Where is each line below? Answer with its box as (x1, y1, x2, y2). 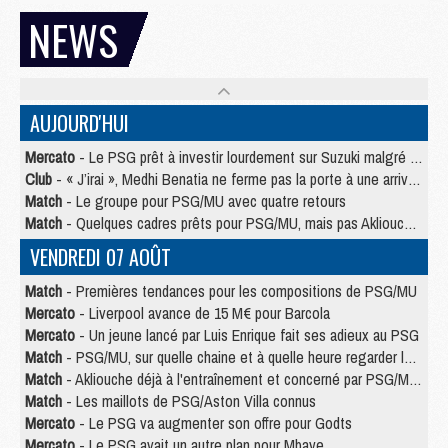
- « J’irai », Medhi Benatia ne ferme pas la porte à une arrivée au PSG (52, 168, 408, 191)
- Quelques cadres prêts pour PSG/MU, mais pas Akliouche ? (62, 212, 404, 235)
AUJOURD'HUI (30, 108, 129, 139)
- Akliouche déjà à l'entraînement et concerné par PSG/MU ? (62, 368, 409, 391)
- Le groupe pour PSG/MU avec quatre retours (62, 190, 346, 213)
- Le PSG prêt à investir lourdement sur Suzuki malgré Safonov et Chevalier (75, 146, 410, 169)
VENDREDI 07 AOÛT (30, 242, 171, 273)
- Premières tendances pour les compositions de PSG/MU (62, 280, 417, 303)
